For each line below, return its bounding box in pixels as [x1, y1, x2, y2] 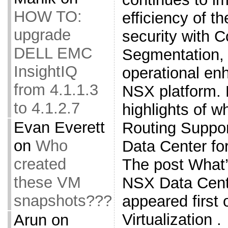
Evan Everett [13, 119, 105, 136]
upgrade [13, 26, 71, 44]
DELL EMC [13, 44, 92, 62]
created [13, 155, 66, 173]
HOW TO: [13, 8, 82, 25]
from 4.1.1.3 [13, 81, 98, 99]
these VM [13, 174, 81, 191]
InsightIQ [13, 63, 77, 80]
